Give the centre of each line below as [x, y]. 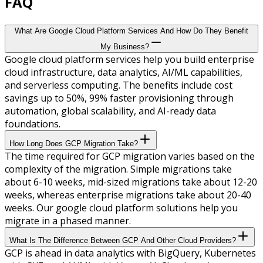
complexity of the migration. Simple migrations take [118, 169]
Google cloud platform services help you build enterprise [129, 59]
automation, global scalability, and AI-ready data [110, 111]
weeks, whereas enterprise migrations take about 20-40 [128, 195]
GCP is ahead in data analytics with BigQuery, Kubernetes [130, 253]
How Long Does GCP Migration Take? [74, 143]
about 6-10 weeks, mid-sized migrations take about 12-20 [131, 182]
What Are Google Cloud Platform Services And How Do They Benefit [131, 31]
